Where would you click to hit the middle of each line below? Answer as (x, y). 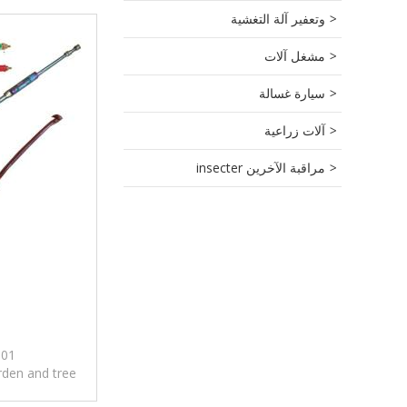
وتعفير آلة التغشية (278, 19)
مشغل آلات (295, 56)
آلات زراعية (295, 130)
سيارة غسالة (292, 93)
